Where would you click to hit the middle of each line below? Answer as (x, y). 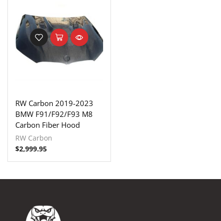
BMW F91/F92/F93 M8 (54, 114)
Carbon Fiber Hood (48, 125)
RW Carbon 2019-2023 (54, 103)
